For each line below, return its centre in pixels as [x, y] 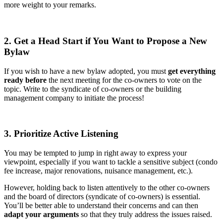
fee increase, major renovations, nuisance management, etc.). [98, 170]
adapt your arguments [41, 214]
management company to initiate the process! [74, 98]
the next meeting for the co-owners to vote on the [124, 80]
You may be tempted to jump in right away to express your [95, 153]
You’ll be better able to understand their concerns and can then [101, 205]
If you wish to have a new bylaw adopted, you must [86, 71]
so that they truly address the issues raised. [145, 214]
